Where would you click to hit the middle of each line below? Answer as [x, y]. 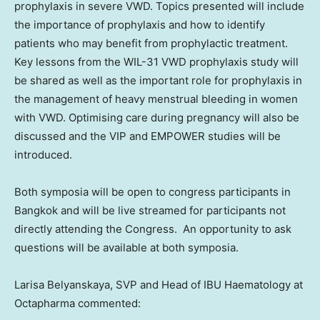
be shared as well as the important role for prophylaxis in [158, 81]
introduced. [43, 155]
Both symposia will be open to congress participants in [152, 192]
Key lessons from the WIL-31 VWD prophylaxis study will [156, 62]
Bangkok [36, 211]
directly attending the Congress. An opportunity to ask [153, 229]
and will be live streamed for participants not [172, 211]
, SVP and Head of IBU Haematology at [206, 285]
